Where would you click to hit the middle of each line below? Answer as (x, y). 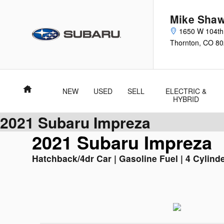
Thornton (184, 42)
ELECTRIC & (186, 91)
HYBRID (186, 99)
